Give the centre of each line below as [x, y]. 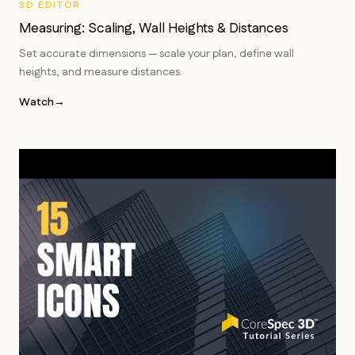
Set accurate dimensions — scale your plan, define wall [157, 54]
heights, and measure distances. [101, 72]
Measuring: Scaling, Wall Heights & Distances [154, 29]
